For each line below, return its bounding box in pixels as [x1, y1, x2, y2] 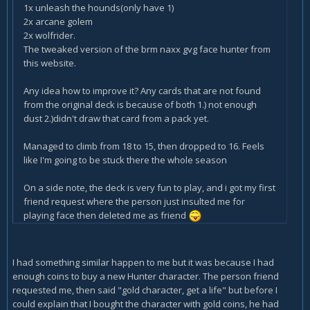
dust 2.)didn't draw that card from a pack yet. [24, 111, 209, 125]
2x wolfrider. [24, 28, 75, 42]
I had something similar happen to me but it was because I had [12, 256, 274, 269]
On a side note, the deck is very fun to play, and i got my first [24, 181, 275, 194]
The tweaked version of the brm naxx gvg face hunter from [24, 42, 271, 55]
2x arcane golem [24, 15, 93, 28]
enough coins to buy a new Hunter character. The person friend [12, 270, 279, 283]
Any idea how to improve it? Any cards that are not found [24, 84, 261, 97]
